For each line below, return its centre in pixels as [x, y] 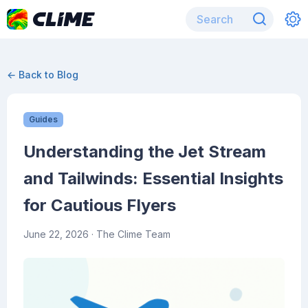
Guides [43, 119]
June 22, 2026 [56, 234]
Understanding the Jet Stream [145, 152]
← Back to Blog [43, 75]
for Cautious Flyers [100, 205]
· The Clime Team [130, 234]
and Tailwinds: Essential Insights [153, 178]
